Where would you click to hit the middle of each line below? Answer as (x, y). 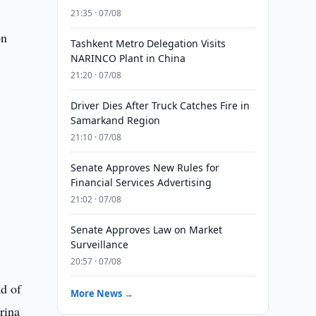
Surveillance (99, 244)
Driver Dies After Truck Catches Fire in (160, 105)
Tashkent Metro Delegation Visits (148, 43)
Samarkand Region (115, 120)
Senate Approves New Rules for (145, 168)
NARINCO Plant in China (128, 58)
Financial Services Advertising (141, 182)
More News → (102, 293)
